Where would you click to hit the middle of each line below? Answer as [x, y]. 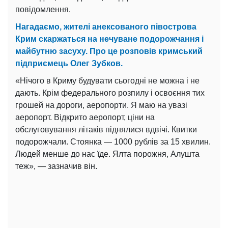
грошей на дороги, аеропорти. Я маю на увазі [101, 105]
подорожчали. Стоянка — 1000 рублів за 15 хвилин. [113, 141]
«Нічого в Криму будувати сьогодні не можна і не [107, 80]
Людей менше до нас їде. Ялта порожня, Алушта [107, 154]
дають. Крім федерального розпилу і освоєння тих [110, 93]
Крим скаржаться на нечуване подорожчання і [109, 39]
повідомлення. [43, 9]
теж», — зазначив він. [56, 166]
